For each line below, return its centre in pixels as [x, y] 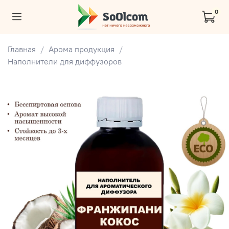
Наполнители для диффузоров [65, 61]
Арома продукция [82, 49]
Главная [22, 49]
